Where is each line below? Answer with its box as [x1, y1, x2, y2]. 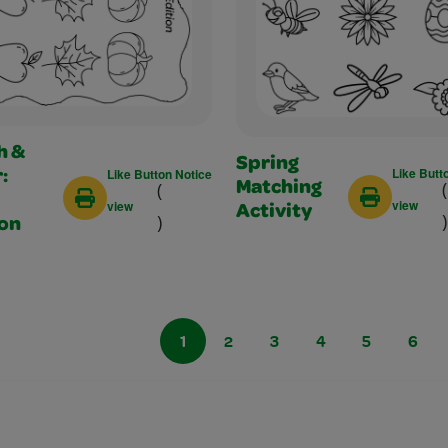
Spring [235, 154, 299, 175]
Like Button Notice [106, 165, 212, 184]
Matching [235, 178, 322, 199]
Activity [235, 202, 312, 223]
